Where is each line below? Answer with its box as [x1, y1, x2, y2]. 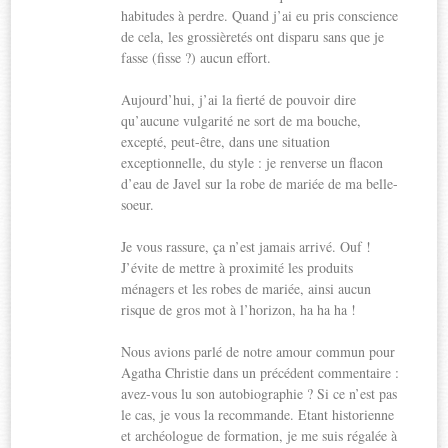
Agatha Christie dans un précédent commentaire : [121, 362, 400, 382]
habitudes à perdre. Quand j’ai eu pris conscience [121, 5, 399, 25]
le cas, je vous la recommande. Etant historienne [121, 404, 395, 424]
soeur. [121, 194, 155, 214]
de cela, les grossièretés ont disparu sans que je [121, 26, 385, 46]
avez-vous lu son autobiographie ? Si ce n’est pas [121, 383, 398, 403]
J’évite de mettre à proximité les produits [121, 257, 354, 277]
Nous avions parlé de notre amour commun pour [121, 341, 396, 361]
